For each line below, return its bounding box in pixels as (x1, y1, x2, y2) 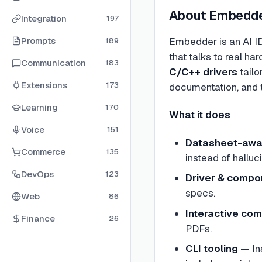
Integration (21, 13, 67, 24)
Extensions (21, 80, 67, 91)
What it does (169, 108, 230, 122)
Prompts (21, 35, 56, 46)
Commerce (21, 146, 65, 157)
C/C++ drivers (169, 65, 237, 78)
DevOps (21, 168, 54, 180)
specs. (185, 187, 215, 199)
